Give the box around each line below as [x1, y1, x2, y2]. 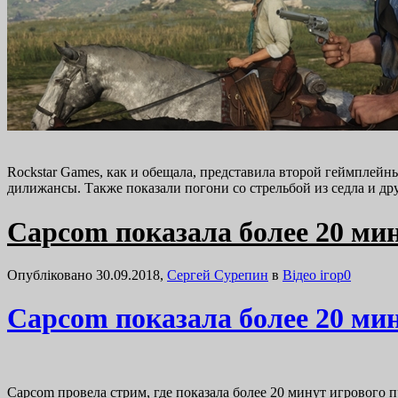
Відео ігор [283, 267, 344, 283]
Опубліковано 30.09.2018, [7, 267, 167, 283]
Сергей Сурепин [167, 267, 268, 283]
